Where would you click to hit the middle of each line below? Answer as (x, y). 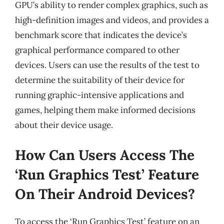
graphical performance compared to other (97, 50)
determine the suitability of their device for (100, 80)
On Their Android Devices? (105, 194)
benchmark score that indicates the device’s (101, 35)
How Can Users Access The (105, 155)
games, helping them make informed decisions (105, 110)
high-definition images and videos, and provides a (112, 20)
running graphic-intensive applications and (99, 95)
